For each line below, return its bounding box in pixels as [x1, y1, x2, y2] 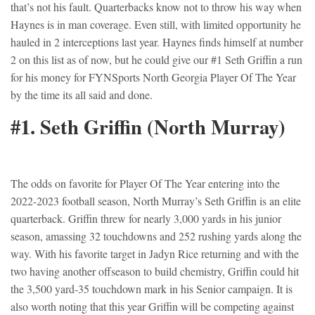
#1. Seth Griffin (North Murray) [11, 112, 285, 142]
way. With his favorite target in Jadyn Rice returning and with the [11, 246, 299, 262]
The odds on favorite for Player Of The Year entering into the [11, 176, 280, 191]
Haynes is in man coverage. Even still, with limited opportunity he [11, 17, 301, 32]
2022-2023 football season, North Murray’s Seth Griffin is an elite [11, 193, 301, 209]
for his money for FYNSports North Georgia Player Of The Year [11, 70, 296, 85]
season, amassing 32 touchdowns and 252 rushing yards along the [11, 229, 302, 244]
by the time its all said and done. [11, 87, 153, 103]
